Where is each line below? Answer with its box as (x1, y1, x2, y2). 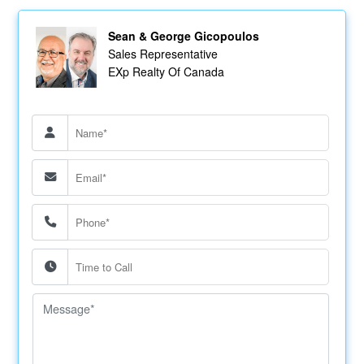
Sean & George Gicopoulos (107, 27, 259, 44)
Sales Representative (107, 45, 218, 62)
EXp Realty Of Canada (107, 63, 224, 80)
